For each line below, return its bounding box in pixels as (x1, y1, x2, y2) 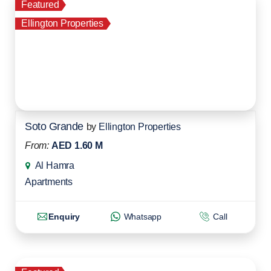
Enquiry (48, 212, 80, 221)
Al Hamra (34, 160, 75, 171)
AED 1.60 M (51, 140, 103, 151)
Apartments (25, 177, 73, 188)
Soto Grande (25, 120, 83, 133)
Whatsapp (121, 212, 162, 221)
